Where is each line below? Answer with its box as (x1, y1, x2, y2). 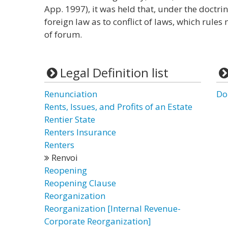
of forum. (44, 28, 82, 40)
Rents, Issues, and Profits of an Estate (44, 101, 192, 112)
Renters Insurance (44, 126, 116, 138)
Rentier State (44, 113, 95, 125)
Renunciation (44, 88, 97, 100)
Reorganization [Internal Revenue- (44, 203, 181, 214)
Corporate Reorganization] (44, 215, 151, 227)
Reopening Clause (44, 177, 116, 189)
